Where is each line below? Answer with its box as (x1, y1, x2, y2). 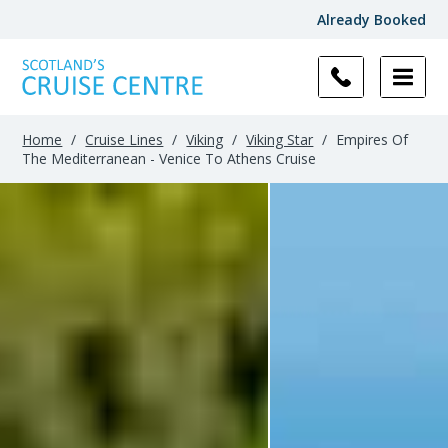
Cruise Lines (85, 130, 164, 149)
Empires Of (332, 130, 409, 149)
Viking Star (246, 130, 314, 149)
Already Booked (316, 10, 426, 29)
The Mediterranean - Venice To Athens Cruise (22, 149, 317, 168)
